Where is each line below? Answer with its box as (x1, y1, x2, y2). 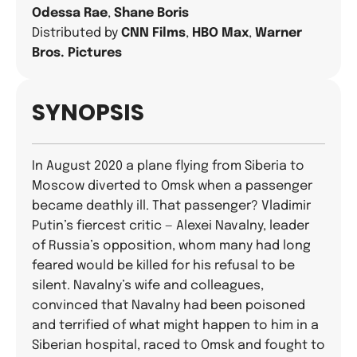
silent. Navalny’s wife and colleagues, (32, 279, 264, 292)
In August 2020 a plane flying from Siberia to (32, 159, 304, 173)
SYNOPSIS (32, 97, 144, 128)
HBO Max (192, 26, 249, 40)
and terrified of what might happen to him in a (32, 319, 319, 332)
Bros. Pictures (32, 46, 122, 60)
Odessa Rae (32, 6, 108, 20)
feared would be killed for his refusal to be (32, 259, 295, 273)
